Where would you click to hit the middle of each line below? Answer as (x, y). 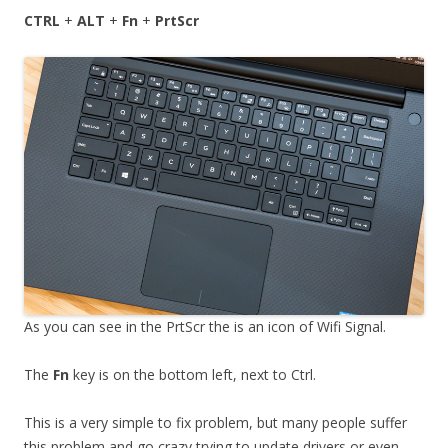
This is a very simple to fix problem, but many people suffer (215, 423)
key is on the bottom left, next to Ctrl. (192, 375)
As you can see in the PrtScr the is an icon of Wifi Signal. (205, 327)
